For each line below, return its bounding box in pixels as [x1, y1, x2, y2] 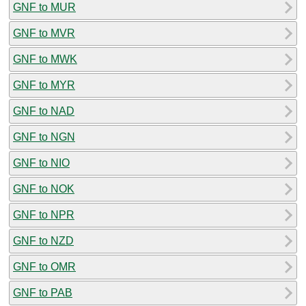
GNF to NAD [13, 105, 74, 117]
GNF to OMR [13, 260, 76, 273]
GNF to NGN [13, 130, 75, 143]
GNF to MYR [13, 79, 75, 91]
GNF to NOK [13, 182, 74, 195]
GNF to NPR [13, 208, 74, 221]
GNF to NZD [13, 234, 74, 247]
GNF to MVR [13, 27, 75, 39]
